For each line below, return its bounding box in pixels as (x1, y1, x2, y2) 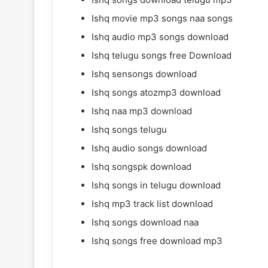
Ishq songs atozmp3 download (92, 86, 221, 98)
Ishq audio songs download (92, 142, 207, 154)
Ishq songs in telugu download (92, 179, 221, 191)
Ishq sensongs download (92, 68, 197, 80)
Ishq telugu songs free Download (92, 49, 232, 61)
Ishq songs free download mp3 (92, 234, 223, 246)
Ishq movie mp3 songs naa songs (92, 12, 233, 24)
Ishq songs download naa (92, 216, 199, 228)
